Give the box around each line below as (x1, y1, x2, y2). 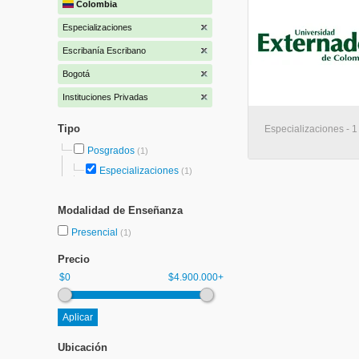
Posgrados (87, 145, 135, 156)
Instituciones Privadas (63, 92, 148, 102)
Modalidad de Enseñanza (58, 204, 183, 216)
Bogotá (63, 69, 90, 79)
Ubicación (58, 341, 107, 353)
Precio (58, 253, 90, 265)
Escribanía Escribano (63, 46, 146, 55)
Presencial (71, 227, 120, 238)
